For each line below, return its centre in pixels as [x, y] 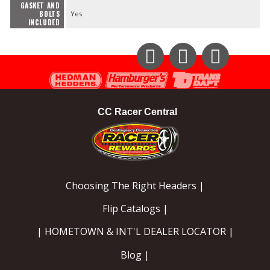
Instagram [167, 74]
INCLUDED [44, 22]
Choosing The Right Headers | [135, 186]
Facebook [199, 74]
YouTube [231, 74]
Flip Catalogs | [135, 209]
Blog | [135, 255]
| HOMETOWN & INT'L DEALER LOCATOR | [135, 232]
